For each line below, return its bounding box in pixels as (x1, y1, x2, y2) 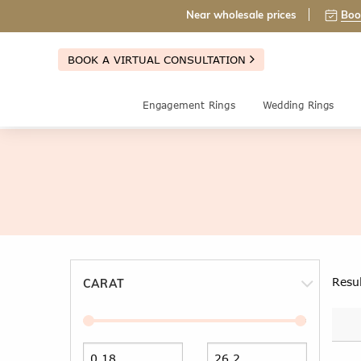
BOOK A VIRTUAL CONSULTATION (68, 52, 250, 66)
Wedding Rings (262, 99, 334, 111)
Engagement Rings (142, 99, 235, 111)
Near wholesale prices (186, 8, 297, 22)
